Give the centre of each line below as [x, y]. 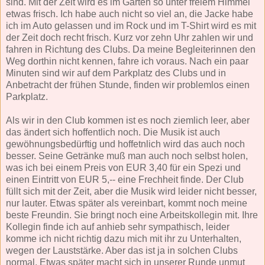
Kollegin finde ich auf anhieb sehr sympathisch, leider [118, 227]
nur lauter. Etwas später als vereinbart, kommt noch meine [127, 203]
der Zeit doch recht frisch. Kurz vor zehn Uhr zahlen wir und [130, 37]
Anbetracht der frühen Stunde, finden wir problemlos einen [128, 85]
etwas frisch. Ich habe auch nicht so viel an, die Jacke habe [130, 14]
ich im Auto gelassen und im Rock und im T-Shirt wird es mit [131, 25]
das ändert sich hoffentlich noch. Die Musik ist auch [113, 132]
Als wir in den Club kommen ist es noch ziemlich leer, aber [128, 120]
